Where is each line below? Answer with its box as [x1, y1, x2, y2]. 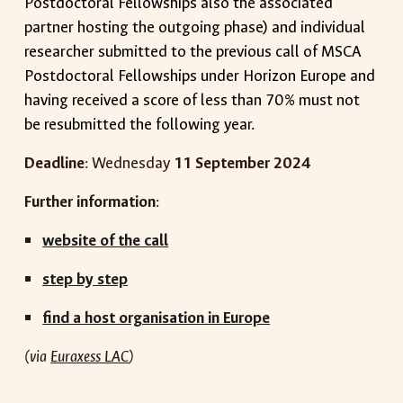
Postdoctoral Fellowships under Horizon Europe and [24, 66, 376, 86]
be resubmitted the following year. [24, 114, 259, 135]
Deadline [24, 153, 85, 174]
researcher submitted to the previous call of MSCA [24, 41, 363, 62]
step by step [42, 269, 129, 290]
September [195, 153, 271, 174]
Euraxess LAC [50, 346, 130, 367]
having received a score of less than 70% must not [24, 90, 361, 111]
